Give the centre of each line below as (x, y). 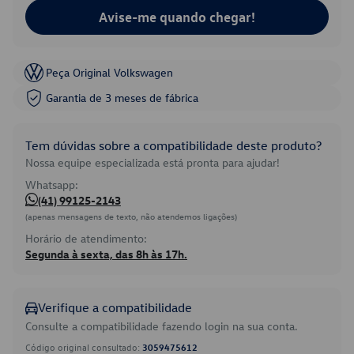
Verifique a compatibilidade (115, 307)
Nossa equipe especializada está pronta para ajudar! (153, 162)
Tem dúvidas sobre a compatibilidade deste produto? (173, 145)
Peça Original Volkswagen (109, 72)
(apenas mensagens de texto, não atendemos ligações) (131, 216)
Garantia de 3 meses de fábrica (122, 98)
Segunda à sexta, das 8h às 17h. (106, 254)
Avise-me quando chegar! (177, 17)
